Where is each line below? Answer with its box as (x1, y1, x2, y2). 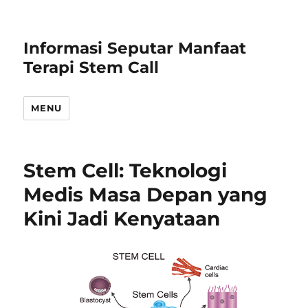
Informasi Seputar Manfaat (23, 38, 247, 58)
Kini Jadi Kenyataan (23, 207, 221, 230)
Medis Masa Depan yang (23, 183, 268, 206)
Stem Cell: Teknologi (23, 159, 228, 182)
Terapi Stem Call (23, 58, 159, 77)
